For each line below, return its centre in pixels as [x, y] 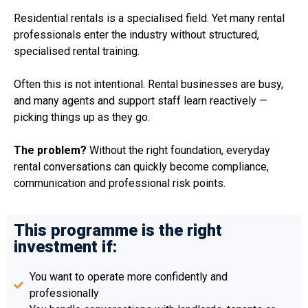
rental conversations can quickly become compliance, [141, 167]
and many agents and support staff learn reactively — [141, 101]
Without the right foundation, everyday [178, 151]
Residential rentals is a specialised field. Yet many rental [149, 19]
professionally [64, 294]
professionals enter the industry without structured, [136, 35]
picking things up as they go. [82, 118]
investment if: [65, 247]
